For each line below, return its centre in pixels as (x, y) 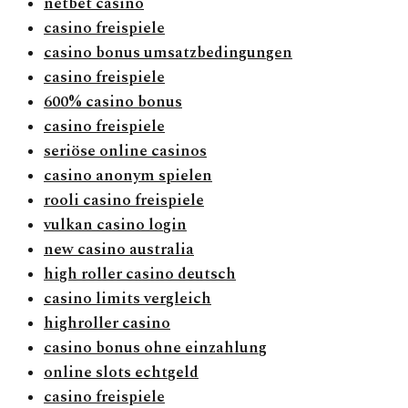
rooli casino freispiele (124, 201)
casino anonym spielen (128, 176)
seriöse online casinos (125, 152)
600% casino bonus (113, 102)
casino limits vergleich (127, 299)
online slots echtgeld (121, 373)
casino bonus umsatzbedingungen (168, 53)
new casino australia (119, 250)
